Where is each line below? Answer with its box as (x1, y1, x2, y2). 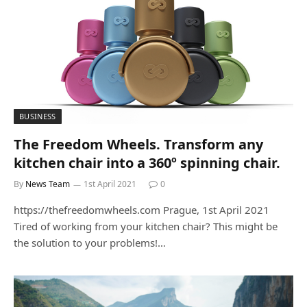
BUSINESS (19, 111, 56, 121)
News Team (25, 178, 70, 190)
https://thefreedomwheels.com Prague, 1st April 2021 (14, 203, 269, 217)
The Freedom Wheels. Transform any (14, 135, 263, 153)
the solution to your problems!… (14, 236, 166, 249)
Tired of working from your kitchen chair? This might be (14, 219, 278, 233)
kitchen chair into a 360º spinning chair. (14, 153, 280, 172)
